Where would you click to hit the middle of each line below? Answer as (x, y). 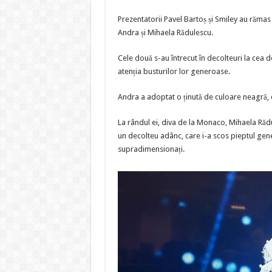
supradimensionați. (151, 149)
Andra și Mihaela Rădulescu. (165, 32)
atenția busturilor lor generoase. (174, 71)
